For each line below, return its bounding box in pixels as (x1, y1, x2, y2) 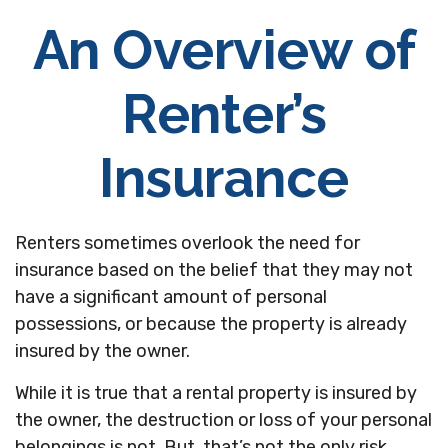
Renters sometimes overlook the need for (15, 232, 360, 254)
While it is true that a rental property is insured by (15, 382, 417, 404)
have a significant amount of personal (15, 286, 327, 308)
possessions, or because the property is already (15, 313, 407, 335)
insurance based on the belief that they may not (15, 259, 413, 281)
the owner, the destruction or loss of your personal (15, 409, 432, 431)
